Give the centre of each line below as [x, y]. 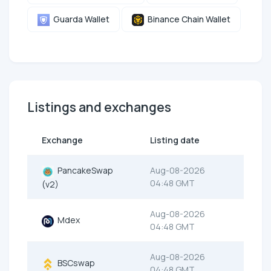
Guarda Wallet [80, 19]
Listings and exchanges [99, 107]
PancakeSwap [83, 171]
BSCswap [74, 263]
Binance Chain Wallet [187, 19]
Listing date [175, 140]
